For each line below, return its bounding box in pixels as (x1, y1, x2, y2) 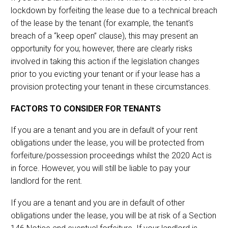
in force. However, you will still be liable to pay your (11, 163, 190, 174)
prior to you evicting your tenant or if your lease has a (11, 69, 200, 79)
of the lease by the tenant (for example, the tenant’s (11, 18, 193, 28)
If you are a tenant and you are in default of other (11, 198, 185, 208)
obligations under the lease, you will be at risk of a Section (11, 211, 216, 220)
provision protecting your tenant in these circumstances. (11, 82, 211, 92)
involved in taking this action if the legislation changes (11, 56, 199, 67)
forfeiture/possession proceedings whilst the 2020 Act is (11, 151, 212, 161)
